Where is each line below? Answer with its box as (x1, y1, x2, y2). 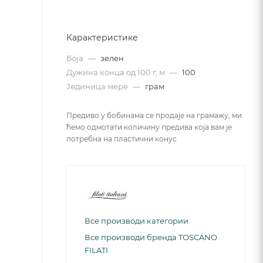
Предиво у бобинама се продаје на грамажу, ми (66, 110, 242, 120)
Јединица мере (66, 81, 130, 91)
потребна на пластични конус (66, 134, 177, 143)
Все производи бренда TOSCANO (85, 232, 217, 242)
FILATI (85, 245, 108, 255)
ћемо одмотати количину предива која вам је (66, 122, 232, 131)
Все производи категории (85, 215, 188, 225)
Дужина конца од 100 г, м (66, 67, 167, 77)
